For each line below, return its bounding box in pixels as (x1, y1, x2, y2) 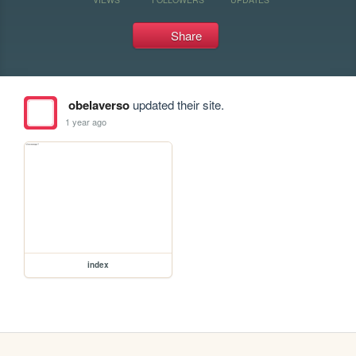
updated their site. (129, 96, 224, 113)
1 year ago (65, 114, 107, 128)
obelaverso (68, 96, 130, 114)
